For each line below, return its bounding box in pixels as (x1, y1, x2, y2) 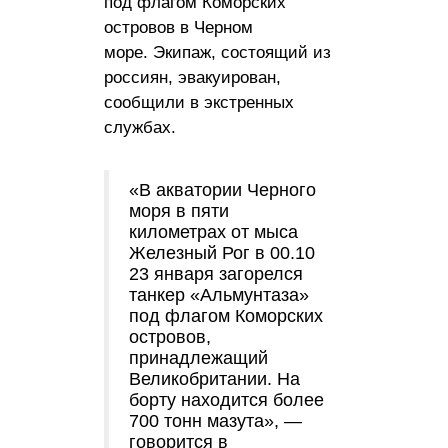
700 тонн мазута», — (129, 410, 302, 431)
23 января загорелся (129, 263, 303, 284)
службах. (104, 117, 176, 137)
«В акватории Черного (129, 179, 316, 200)
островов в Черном (104, 17, 253, 37)
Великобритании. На (129, 368, 300, 389)
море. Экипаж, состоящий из (104, 42, 331, 62)
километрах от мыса (129, 221, 298, 242)
